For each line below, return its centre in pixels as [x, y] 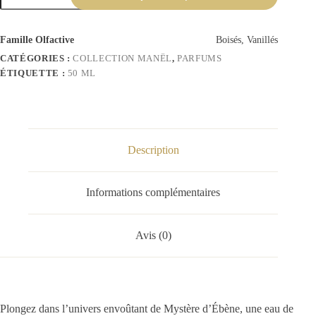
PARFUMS [200, 59]
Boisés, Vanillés [247, 40]
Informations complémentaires [153, 193]
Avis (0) [153, 235]
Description [153, 150]
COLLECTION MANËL [122, 59]
